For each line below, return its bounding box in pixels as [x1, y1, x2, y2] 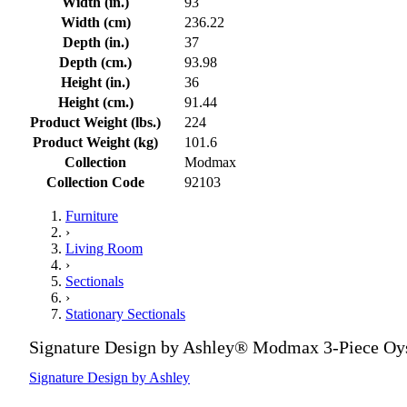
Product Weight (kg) [33, 134, 158, 150]
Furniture [65, 207, 118, 223]
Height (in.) [61, 74, 130, 90]
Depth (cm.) [59, 54, 132, 70]
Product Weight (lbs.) [30, 114, 161, 130]
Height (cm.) [57, 94, 134, 110]
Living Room [65, 240, 143, 256]
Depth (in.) [62, 34, 129, 50]
